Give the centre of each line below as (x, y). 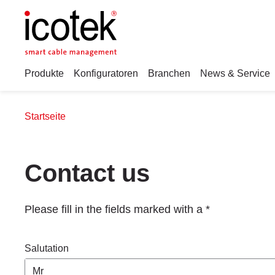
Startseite (45, 116)
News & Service (235, 73)
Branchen (169, 73)
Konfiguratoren (106, 73)
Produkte (44, 73)
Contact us (91, 173)
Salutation (47, 248)
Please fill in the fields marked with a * (117, 209)
